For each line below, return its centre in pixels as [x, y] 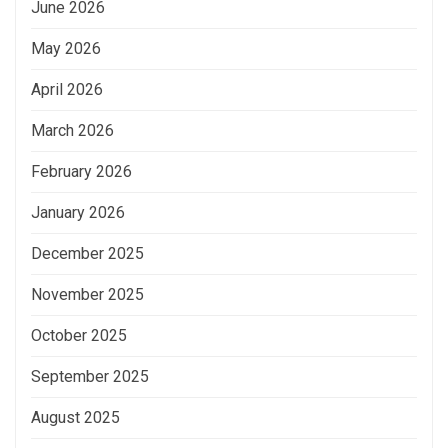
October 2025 [79, 335]
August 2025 [75, 417]
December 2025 [87, 253]
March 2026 [72, 130]
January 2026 [78, 212]
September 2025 [90, 376]
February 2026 [81, 171]
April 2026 [67, 89]
